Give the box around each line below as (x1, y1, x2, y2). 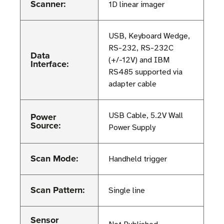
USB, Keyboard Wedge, (108, 31, 190, 41)
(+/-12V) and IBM (108, 55, 169, 65)
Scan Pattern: (30, 183, 85, 197)
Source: (30, 119, 61, 132)
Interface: (30, 57, 69, 71)
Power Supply (108, 122, 155, 133)
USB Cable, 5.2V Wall (108, 110, 183, 121)
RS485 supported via (108, 67, 182, 77)
